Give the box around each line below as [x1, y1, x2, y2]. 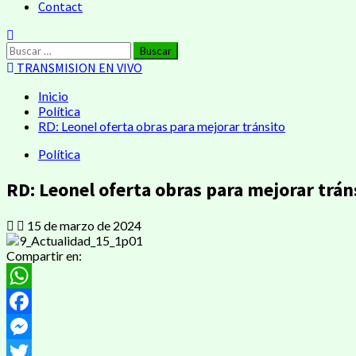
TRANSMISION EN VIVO [14, 60, 142, 75]
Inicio [38, 88, 68, 103]
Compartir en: [6, 247, 82, 263]
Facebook [6, 318, 62, 334]
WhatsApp [6, 292, 65, 308]
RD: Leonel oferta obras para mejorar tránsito [38, 118, 285, 133]
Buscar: [6, 41, 47, 56]
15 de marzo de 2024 [25, 217, 141, 233]
